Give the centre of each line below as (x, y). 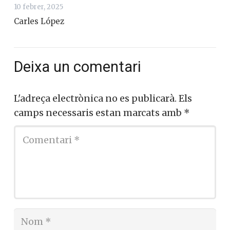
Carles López (39, 21)
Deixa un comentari (79, 66)
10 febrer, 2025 (39, 7)
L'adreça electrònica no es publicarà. (95, 99)
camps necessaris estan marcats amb (99, 113)
